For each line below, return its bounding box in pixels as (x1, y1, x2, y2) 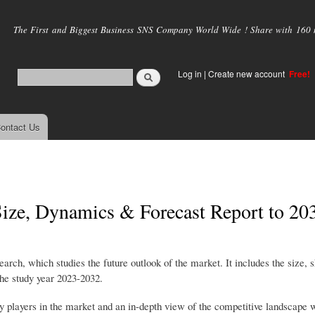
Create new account (208, 67, 287, 79)
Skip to (112, 1, 142, 15)
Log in (178, 67, 202, 79)
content (112, 32, 143, 46)
